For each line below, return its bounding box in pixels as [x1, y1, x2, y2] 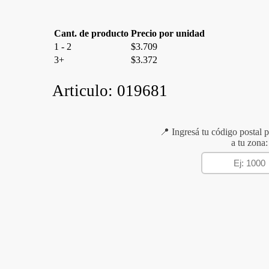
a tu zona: [231, 138, 268, 148]
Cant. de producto [54, 28, 129, 38]
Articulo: [52, 82, 118, 100]
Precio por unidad [131, 28, 205, 38]
